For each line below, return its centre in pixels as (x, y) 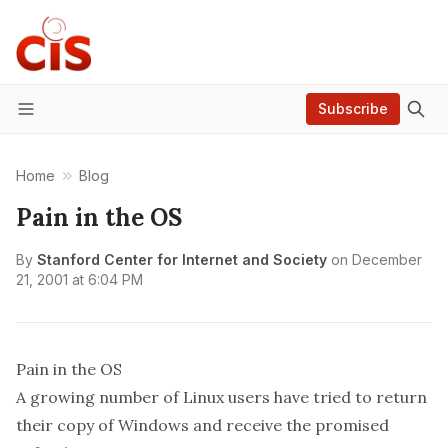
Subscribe (353, 108)
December (387, 259)
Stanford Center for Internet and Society (182, 259)
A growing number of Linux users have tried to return (221, 397)
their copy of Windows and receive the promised (202, 425)
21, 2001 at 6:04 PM (79, 279)
